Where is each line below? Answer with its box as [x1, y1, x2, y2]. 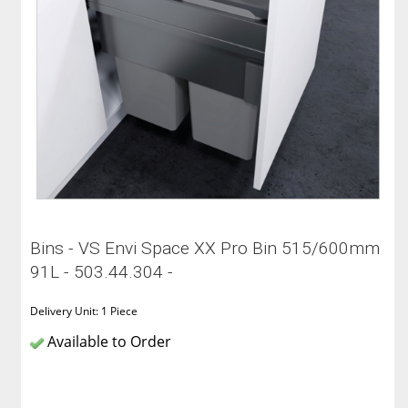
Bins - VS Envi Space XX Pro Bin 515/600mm [30, 238, 381, 260]
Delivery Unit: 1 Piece [30, 303, 138, 320]
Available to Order [44, 331, 172, 352]
